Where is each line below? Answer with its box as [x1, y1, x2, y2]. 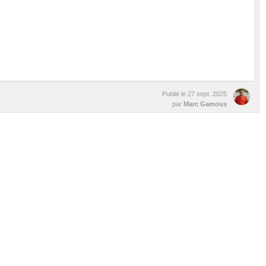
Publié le [162, 90, 188, 98]
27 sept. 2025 [188, 90, 227, 98]
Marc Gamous [183, 100, 227, 108]
